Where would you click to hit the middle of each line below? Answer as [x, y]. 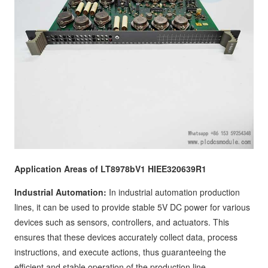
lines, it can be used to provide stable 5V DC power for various [132, 207]
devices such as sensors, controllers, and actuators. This [122, 222]
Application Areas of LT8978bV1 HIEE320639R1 [110, 169]
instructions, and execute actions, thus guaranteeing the [120, 252]
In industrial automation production [173, 192]
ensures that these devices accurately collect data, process [126, 237]
